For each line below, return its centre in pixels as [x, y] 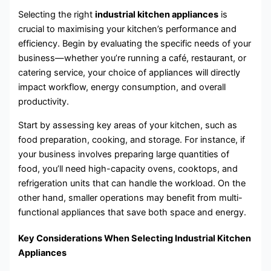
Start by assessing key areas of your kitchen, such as [128, 125]
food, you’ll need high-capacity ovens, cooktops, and [128, 168]
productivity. [44, 102]
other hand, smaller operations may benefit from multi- [131, 198]
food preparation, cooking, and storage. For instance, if [132, 139]
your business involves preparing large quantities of [124, 154]
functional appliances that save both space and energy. [132, 212]
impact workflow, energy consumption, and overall [122, 87]
